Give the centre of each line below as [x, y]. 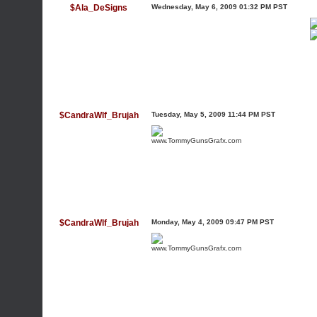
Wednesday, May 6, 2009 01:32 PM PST [219, 7]
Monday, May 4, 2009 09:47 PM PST [213, 222]
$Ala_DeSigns [99, 8]
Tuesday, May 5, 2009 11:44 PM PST [213, 114]
